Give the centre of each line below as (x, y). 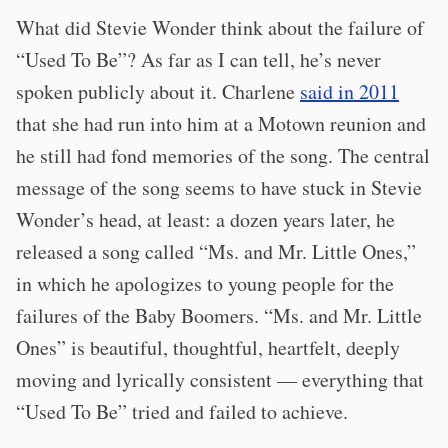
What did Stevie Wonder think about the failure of (220, 28)
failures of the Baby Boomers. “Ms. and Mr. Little (219, 316)
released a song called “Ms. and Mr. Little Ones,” (216, 252)
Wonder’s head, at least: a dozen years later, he (205, 220)
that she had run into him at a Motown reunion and (221, 124)
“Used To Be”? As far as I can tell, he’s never (198, 60)
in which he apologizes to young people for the (205, 284)
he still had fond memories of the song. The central (223, 156)
